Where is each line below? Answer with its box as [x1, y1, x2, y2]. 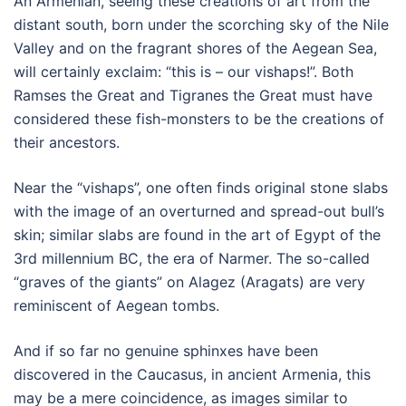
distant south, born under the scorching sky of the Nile [14, 15, 389, 34]
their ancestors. [14, 133, 120, 152]
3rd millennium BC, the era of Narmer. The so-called [14, 249, 370, 268]
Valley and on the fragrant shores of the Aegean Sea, [14, 39, 377, 58]
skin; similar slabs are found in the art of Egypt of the [14, 226, 381, 245]
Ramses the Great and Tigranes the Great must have [14, 86, 372, 105]
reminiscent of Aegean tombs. [14, 296, 219, 315]
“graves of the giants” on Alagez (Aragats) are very [14, 273, 365, 292]
